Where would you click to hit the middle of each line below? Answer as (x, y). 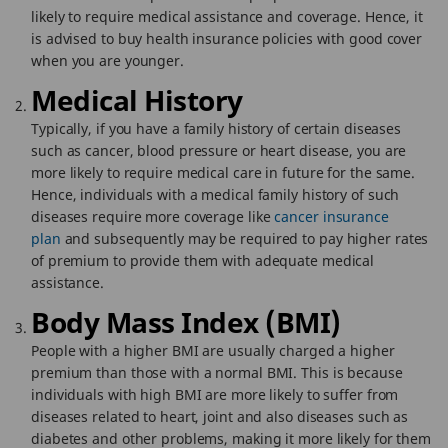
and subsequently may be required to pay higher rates (244, 238)
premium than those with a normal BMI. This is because (217, 372)
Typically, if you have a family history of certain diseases (216, 128)
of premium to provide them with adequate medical (203, 260)
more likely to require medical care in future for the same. (223, 172)
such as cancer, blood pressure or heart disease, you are (219, 150)
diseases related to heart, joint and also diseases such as (220, 416)
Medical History (137, 100)
